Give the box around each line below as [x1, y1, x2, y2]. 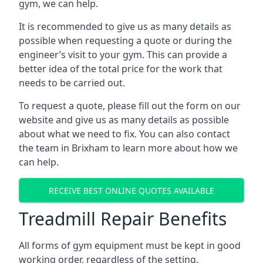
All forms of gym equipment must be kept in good [19, 239, 241, 252]
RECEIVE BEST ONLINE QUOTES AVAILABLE [49, 184, 214, 196]
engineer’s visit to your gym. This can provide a [19, 48, 227, 61]
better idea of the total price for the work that [19, 62, 222, 75]
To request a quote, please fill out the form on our [19, 99, 241, 112]
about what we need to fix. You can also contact [19, 127, 230, 140]
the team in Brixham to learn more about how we [19, 141, 238, 154]
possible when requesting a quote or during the [19, 34, 232, 47]
